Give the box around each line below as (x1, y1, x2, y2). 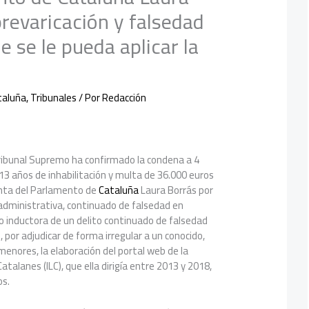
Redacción (102, 88, 147, 108)
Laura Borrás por (139, 180, 214, 201)
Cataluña (99, 180, 139, 201)
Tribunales (30, 88, 77, 108)
